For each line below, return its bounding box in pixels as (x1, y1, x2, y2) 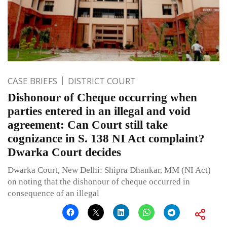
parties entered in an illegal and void (8, 105, 191, 118)
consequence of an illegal (8, 188, 99, 199)
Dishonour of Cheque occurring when (8, 91, 197, 104)
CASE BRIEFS (8, 75, 57, 87)
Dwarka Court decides (8, 146, 121, 159)
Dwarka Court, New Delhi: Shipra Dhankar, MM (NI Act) (8, 165, 211, 175)
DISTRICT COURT (68, 75, 136, 87)
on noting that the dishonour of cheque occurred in (8, 177, 190, 187)
